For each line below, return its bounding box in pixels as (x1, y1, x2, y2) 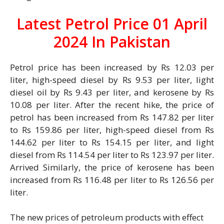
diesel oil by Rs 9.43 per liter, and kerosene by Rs (10, 86, 214, 98)
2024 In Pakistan (53, 31, 170, 52)
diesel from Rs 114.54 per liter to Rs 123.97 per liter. (10, 148, 214, 160)
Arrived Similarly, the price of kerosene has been (10, 161, 214, 173)
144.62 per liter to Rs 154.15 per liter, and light (10, 136, 214, 148)
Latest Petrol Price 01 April (16, 13, 207, 34)
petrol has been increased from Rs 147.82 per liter (10, 111, 214, 123)
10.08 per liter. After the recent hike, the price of (10, 98, 214, 110)
